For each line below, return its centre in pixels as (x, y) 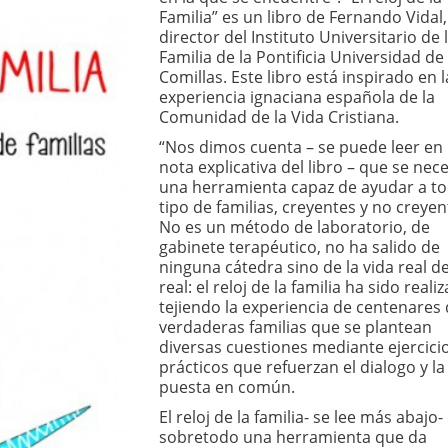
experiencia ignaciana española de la (296, 97)
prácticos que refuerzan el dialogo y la (301, 367)
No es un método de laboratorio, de (294, 227)
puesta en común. (226, 387)
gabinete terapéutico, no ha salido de (299, 247)
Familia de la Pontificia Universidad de (301, 57)
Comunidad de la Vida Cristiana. (278, 117)
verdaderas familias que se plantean (295, 327)
